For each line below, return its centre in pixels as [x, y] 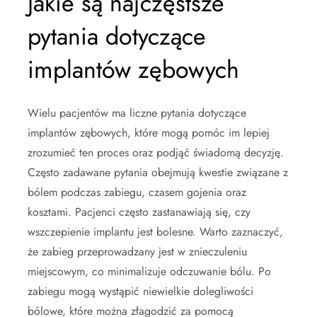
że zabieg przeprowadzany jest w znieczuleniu [137, 251]
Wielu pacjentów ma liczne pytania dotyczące [137, 113]
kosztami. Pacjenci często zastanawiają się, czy [139, 212]
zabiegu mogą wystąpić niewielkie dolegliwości [140, 291]
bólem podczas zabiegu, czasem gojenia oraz [137, 192]
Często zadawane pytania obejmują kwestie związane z [158, 172]
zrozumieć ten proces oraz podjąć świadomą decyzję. [156, 152]
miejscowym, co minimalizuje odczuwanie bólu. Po [149, 271]
